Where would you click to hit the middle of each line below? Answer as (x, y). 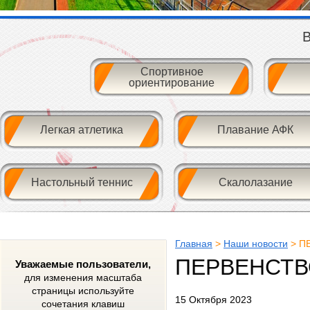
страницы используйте (83, 291)
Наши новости (256, 244)
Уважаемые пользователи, (83, 264)
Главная (194, 244)
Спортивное (172, 71)
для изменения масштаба (83, 277)
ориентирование (172, 82)
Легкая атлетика (82, 129)
